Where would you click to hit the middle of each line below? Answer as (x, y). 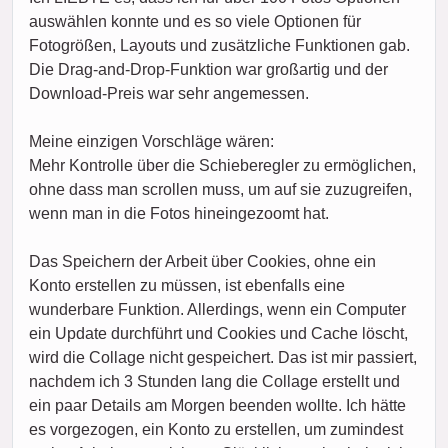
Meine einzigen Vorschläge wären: (151, 141)
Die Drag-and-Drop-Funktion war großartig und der (208, 69)
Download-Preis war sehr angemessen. (169, 93)
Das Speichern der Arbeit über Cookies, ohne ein (202, 261)
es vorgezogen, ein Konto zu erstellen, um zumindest (216, 429)
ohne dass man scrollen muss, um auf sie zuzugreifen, (220, 189)
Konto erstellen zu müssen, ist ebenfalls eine (187, 285)
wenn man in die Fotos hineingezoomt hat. (179, 213)
